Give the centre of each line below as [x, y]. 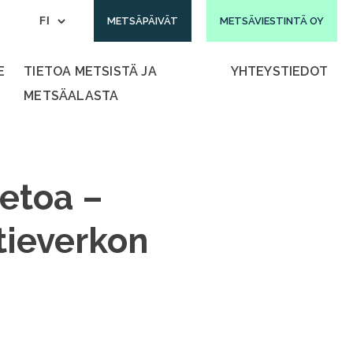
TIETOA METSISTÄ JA [90, 71]
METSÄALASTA [71, 96]
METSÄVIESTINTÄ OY [272, 21]
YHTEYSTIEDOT [279, 71]
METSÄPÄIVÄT [143, 21]
